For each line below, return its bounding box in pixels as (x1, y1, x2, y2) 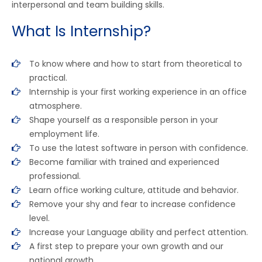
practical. (29, 71, 67, 84)
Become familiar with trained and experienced (29, 156, 219, 168)
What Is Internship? (12, 20, 151, 42)
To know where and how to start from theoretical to (29, 57, 242, 70)
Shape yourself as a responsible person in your (29, 113, 218, 126)
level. (29, 212, 50, 224)
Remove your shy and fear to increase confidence (29, 198, 236, 210)
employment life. (29, 127, 99, 140)
